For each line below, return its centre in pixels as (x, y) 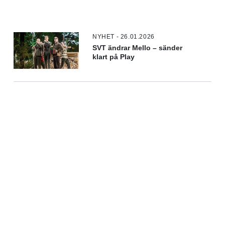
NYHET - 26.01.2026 (124, 37)
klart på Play (114, 57)
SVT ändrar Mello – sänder (138, 48)
